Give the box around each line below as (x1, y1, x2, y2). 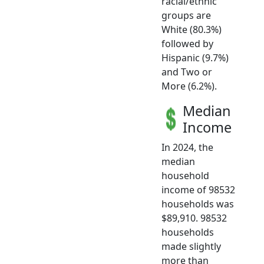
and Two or (161, 65, 212, 79)
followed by (161, 37, 213, 51)
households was (161, 197, 234, 211)
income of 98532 (161, 183, 235, 197)
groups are (161, 9, 211, 22)
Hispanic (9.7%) (161, 51, 229, 65)
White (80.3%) (161, 23, 222, 37)
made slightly (161, 240, 221, 253)
